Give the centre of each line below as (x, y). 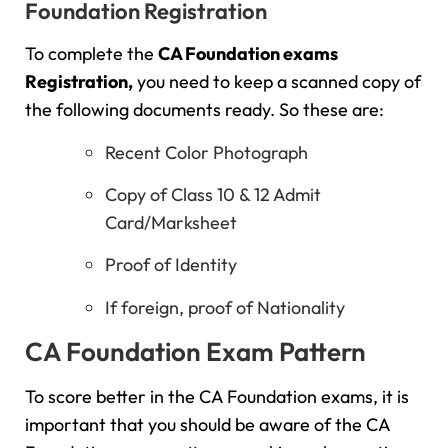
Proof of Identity (173, 265)
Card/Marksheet (173, 223)
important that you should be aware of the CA (207, 425)
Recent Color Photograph (206, 152)
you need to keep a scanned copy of (277, 82)
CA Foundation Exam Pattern (198, 352)
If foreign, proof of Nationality (225, 307)
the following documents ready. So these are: (204, 110)
